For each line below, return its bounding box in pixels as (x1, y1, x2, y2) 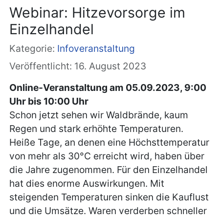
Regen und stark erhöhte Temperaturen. (9, 123, 184, 135)
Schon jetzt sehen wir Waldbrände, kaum (9, 109, 189, 121)
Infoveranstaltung (57, 43, 135, 55)
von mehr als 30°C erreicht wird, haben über (9, 150, 205, 162)
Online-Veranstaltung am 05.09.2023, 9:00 (9, 82, 207, 94)
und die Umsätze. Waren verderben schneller (9, 205, 207, 217)
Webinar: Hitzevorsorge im (9, 4, 186, 22)
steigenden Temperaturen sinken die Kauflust (9, 191, 209, 203)
